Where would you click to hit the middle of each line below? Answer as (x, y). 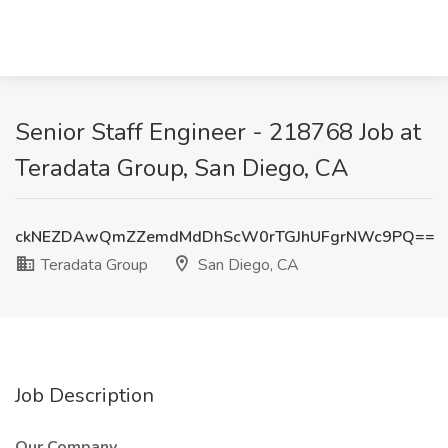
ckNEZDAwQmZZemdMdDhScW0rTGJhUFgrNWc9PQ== (225, 237)
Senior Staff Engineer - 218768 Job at (218, 132)
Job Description (84, 395)
